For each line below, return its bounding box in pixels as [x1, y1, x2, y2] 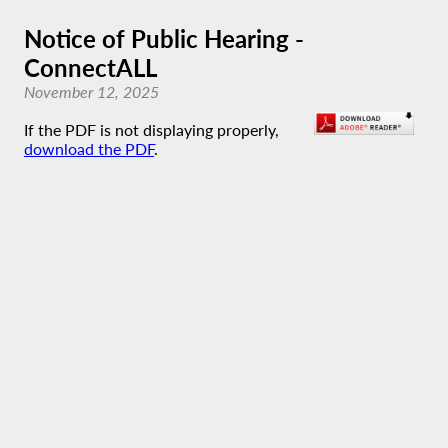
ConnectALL [24, 53, 157, 82]
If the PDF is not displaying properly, [24, 120, 279, 139]
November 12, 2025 [24, 82, 159, 101]
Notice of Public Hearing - [24, 24, 304, 53]
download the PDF [24, 139, 154, 158]
